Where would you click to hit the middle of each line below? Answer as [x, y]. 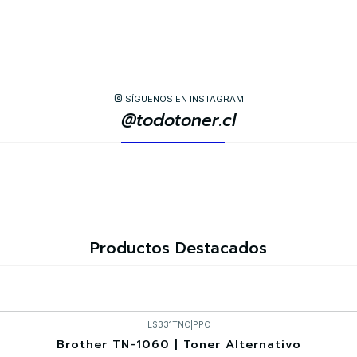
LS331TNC [169, 325]
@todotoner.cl [178, 121]
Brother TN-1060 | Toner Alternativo [178, 345]
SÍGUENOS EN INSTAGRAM [184, 98]
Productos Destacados [178, 249]
